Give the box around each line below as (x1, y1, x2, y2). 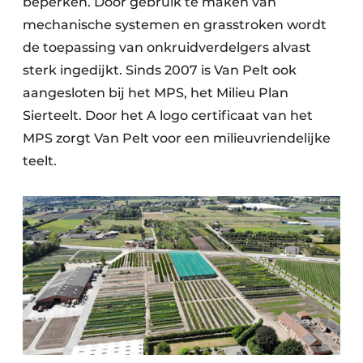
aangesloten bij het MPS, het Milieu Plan (23, 85, 288, 101)
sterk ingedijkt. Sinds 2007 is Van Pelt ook (23, 62, 297, 79)
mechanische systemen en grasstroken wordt (23, 17, 327, 33)
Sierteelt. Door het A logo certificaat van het (23, 108, 313, 124)
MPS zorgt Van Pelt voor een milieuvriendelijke (23, 130, 331, 147)
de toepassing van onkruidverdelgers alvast (23, 40, 311, 56)
